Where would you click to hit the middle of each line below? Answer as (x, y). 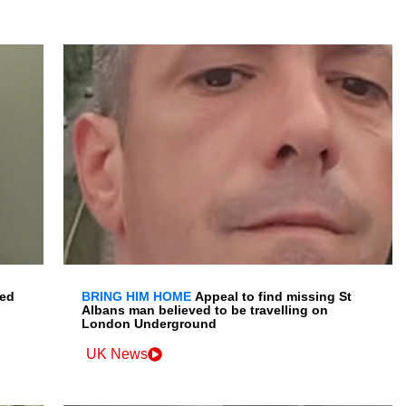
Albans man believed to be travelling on (205, 310)
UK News (117, 354)
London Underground (150, 324)
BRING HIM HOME (137, 297)
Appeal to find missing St (274, 297)
